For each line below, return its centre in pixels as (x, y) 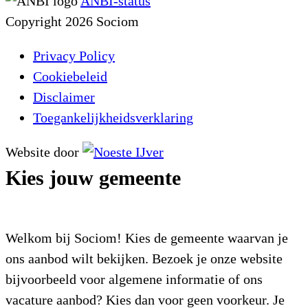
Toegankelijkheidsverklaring (113, 118)
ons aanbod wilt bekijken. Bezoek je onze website (144, 259)
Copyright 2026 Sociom (72, 22)
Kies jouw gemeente (93, 178)
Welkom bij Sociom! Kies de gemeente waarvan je (147, 238)
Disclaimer (64, 97)
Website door (42, 152)
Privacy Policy (74, 56)
